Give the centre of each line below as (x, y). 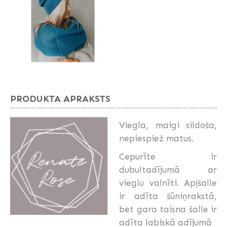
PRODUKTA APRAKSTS (60, 99)
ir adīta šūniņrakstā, (168, 196)
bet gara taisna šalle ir (168, 210)
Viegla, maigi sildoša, (168, 125)
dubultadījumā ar (168, 170)
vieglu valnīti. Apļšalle (168, 183)
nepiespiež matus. (156, 139)
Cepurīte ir (168, 157)
